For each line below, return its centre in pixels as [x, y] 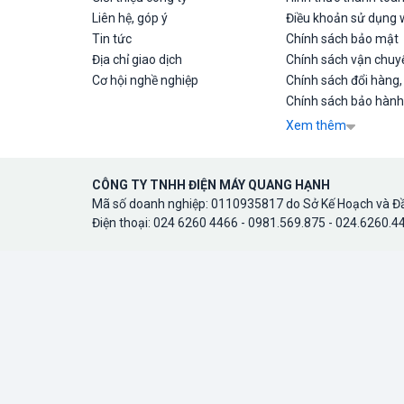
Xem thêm [316, 125]
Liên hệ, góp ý [130, 18]
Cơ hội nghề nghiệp [145, 80]
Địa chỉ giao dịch [137, 60]
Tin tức [112, 39]
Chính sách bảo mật [342, 39]
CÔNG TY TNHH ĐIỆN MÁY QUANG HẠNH [211, 185]
